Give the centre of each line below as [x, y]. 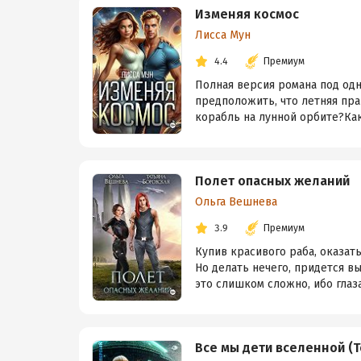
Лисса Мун [223, 35]
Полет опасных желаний [272, 180]
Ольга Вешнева [236, 201]
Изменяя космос [247, 14]
